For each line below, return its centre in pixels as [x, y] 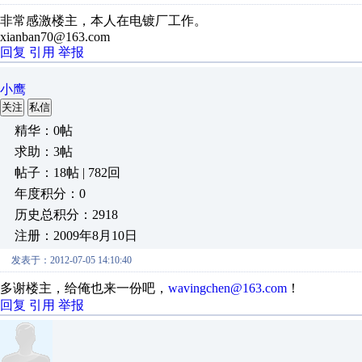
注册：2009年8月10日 [76, 236]
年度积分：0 [50, 194]
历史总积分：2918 [66, 215]
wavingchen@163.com [227, 288]
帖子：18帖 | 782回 [67, 173]
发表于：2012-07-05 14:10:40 [72, 260]
